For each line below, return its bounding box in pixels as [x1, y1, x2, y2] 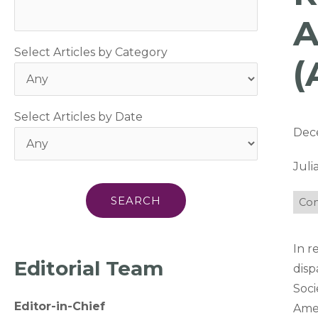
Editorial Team [14, 256, 163, 280]
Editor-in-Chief [14, 300, 105, 313]
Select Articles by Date [14, 110, 143, 124]
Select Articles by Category [14, 45, 168, 59]
